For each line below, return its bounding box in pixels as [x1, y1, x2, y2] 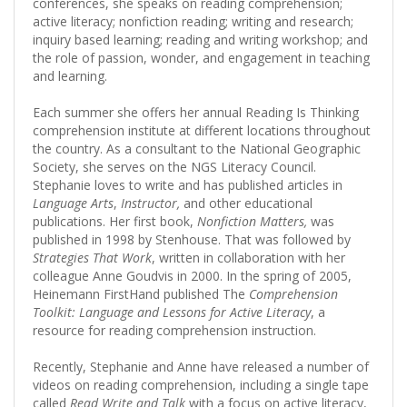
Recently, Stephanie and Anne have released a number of [33, 357, 369, 375]
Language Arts [33, 194, 114, 212]
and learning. [33, 66, 107, 84]
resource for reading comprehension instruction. [33, 321, 316, 339]
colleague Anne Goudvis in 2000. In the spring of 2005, [33, 266, 352, 284]
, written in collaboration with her [152, 248, 345, 266]
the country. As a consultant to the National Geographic [33, 139, 361, 157]
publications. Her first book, [33, 212, 197, 230]
